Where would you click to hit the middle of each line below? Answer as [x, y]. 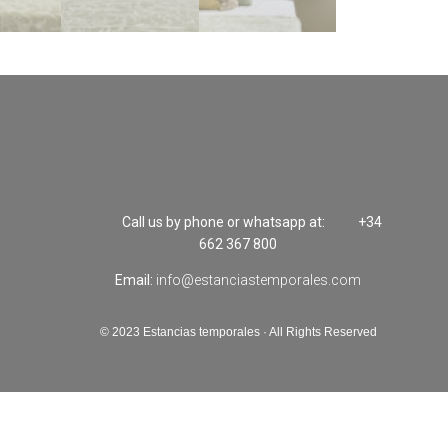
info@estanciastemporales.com [259, 280]
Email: [136, 280]
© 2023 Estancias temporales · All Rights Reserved [238, 331]
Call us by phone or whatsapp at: [226, 221]
